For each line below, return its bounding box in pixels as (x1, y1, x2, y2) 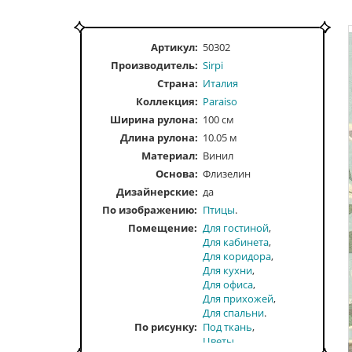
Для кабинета (202, 234, 269, 249)
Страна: (156, 75, 198, 90)
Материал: (141, 148, 198, 163)
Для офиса (202, 277, 253, 291)
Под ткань (202, 319, 252, 334)
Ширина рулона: (109, 112, 198, 126)
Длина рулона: (119, 130, 198, 145)
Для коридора (202, 248, 271, 263)
